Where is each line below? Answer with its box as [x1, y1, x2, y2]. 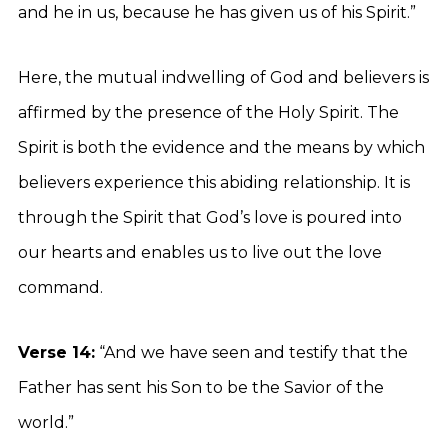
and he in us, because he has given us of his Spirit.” [18, 3, 416, 22]
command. [18, 278, 103, 297]
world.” [18, 413, 74, 432]
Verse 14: [18, 343, 95, 362]
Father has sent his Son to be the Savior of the [18, 378, 384, 397]
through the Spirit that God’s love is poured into [18, 208, 402, 227]
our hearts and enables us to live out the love [18, 243, 382, 262]
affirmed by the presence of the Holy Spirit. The [18, 103, 399, 122]
